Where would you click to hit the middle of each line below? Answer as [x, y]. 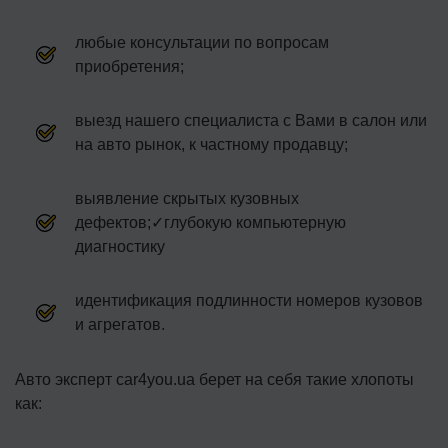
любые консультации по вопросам [202, 42]
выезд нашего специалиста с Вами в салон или [251, 120]
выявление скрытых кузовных [187, 198]
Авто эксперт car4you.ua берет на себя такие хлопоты [214, 379]
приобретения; [129, 66]
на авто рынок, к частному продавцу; [211, 144]
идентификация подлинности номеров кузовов [249, 300]
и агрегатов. [120, 324]
